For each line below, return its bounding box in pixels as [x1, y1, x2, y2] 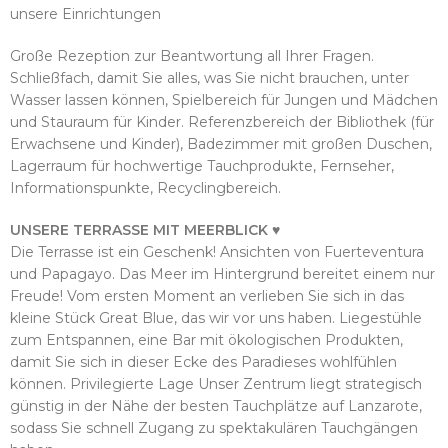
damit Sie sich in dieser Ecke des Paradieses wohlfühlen [10, 353, 397, 371]
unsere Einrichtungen [10, 5, 161, 23]
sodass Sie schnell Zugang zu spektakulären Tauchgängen [10, 419, 418, 437]
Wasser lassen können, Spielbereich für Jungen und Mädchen [10, 91, 438, 109]
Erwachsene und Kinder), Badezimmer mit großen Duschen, [10, 135, 432, 153]
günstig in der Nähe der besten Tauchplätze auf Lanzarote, [10, 397, 422, 415]
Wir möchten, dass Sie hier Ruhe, [108, 26, 340, 44]
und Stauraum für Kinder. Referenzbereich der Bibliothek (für [10, 113, 434, 131]
